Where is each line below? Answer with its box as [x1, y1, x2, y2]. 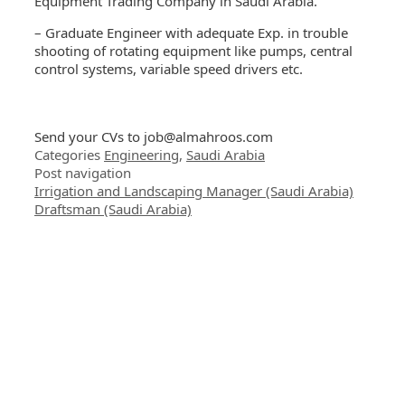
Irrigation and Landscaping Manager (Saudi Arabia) [34, 181, 353, 200]
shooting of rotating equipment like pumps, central [34, 41, 353, 60]
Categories [34, 145, 104, 164]
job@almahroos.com [144, 127, 273, 146]
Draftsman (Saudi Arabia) [34, 199, 192, 218]
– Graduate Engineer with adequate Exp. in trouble [34, 23, 348, 42]
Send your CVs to [34, 127, 144, 146]
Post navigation [34, 163, 131, 182]
